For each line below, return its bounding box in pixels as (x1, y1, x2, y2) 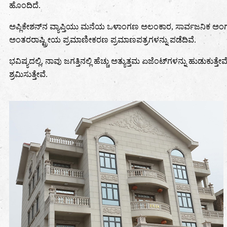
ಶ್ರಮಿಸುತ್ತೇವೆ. (9, 70, 48, 79)
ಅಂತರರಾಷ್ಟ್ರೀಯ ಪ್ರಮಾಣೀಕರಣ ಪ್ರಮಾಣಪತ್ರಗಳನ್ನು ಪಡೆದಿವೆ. (9, 35, 196, 45)
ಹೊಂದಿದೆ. (9, 1, 41, 10)
